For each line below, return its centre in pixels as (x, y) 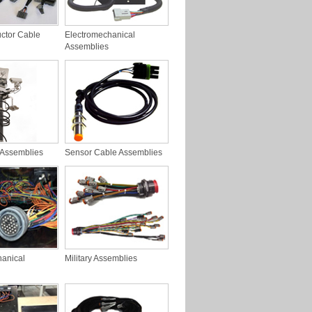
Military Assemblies (101, 258)
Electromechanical (100, 35)
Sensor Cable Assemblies (114, 153)
